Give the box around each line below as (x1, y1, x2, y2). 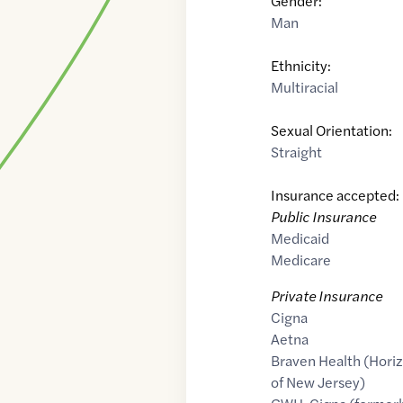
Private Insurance (271, 285, 383, 307)
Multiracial (271, 76, 339, 98)
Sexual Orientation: (271, 120, 393, 141)
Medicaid (271, 228, 330, 249)
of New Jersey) (271, 372, 366, 393)
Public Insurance (271, 206, 377, 228)
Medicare (271, 249, 332, 271)
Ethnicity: (271, 55, 332, 76)
